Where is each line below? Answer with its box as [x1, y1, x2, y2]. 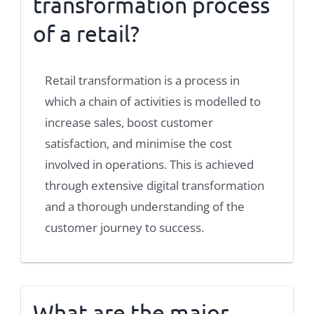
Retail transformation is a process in [45, 72, 240, 89]
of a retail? [33, 20, 139, 48]
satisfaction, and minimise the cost [45, 135, 232, 152]
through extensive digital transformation [45, 177, 264, 194]
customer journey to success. [45, 219, 204, 236]
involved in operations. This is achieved [45, 156, 254, 173]
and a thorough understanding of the [45, 198, 245, 215]
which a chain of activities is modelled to [45, 93, 261, 110]
